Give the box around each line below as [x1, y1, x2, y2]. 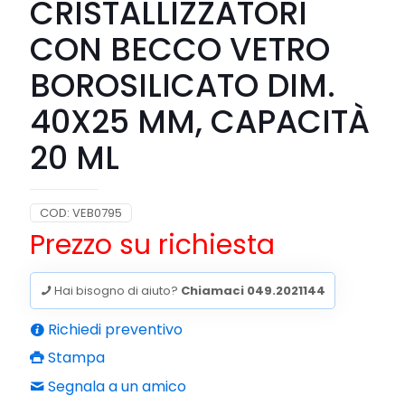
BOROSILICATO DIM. [30, 63, 335, 108]
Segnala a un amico [44, 376, 186, 397]
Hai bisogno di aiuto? [52, 282, 181, 299]
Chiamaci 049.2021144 [181, 282, 325, 299]
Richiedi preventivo [44, 319, 183, 340]
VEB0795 [72, 204, 122, 221]
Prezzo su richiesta [30, 226, 275, 264]
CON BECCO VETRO [30, 27, 330, 71]
